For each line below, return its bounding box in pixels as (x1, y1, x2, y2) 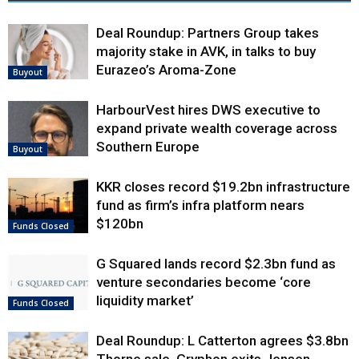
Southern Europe (96, 139, 200, 155)
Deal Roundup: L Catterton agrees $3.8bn (96, 333, 349, 349)
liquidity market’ (96, 292, 194, 309)
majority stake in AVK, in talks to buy (96, 43, 316, 60)
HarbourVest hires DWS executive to (96, 102, 321, 119)
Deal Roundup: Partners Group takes (96, 25, 319, 42)
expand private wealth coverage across (96, 120, 337, 137)
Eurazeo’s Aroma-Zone (96, 62, 236, 79)
